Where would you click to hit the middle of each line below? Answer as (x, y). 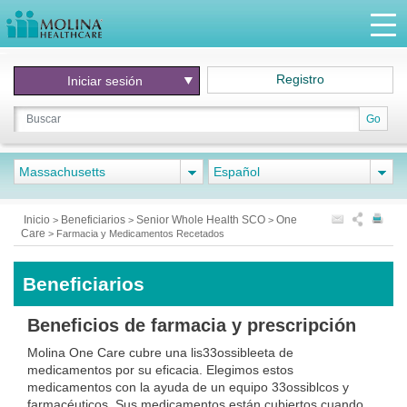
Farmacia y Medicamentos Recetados (140, 233)
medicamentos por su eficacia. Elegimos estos (160, 370)
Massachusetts (62, 172)
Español (237, 172)
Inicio (37, 220)
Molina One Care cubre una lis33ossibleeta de (160, 352)
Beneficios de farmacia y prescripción (192, 325)
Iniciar (86, 81)
